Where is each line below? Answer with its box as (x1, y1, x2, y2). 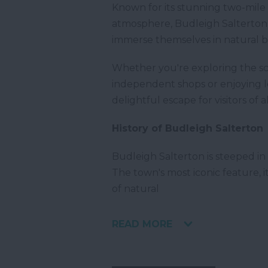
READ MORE (112, 218, 172, 230)
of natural (112, 183, 159, 195)
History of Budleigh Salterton (112, 123, 266, 135)
